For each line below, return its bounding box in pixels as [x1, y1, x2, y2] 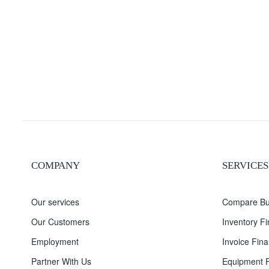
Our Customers [31, 215, 89, 228]
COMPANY [31, 159, 80, 171]
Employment [31, 235, 79, 247]
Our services [31, 195, 79, 208]
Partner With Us [31, 255, 91, 267]
